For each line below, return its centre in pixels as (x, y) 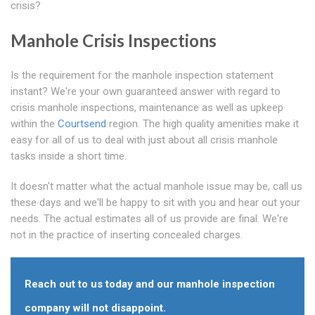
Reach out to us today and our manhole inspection (150, 284)
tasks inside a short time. (69, 156)
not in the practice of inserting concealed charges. (127, 235)
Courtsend (82, 124)
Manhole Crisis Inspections (114, 41)
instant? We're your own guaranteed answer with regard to (146, 92)
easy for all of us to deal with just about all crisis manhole (144, 140)
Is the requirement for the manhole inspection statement (142, 76)
